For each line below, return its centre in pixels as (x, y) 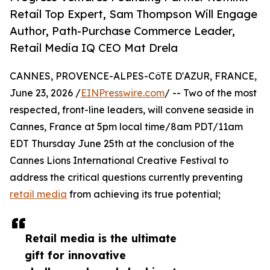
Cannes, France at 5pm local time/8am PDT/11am (126, 127)
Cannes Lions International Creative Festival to (119, 161)
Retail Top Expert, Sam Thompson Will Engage (133, 14)
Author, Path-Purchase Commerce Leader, (122, 31)
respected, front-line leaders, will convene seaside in (132, 110)
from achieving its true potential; (144, 194)
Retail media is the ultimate (101, 238)
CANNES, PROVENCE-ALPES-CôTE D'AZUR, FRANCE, (133, 76)
